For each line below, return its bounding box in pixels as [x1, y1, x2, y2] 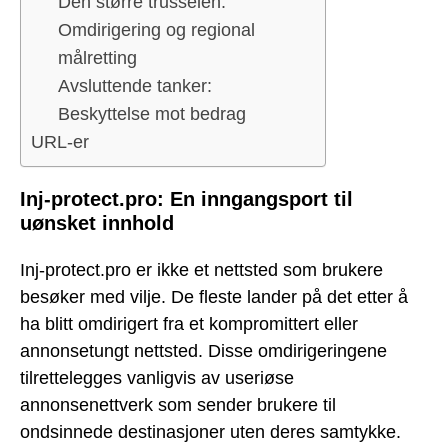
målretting [58, 48, 137, 69]
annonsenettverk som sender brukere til [20, 394, 336, 415]
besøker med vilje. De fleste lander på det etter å [20, 286, 408, 307]
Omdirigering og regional [58, 20, 255, 41]
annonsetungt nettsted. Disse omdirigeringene [20, 340, 387, 361]
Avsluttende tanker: [58, 76, 212, 97]
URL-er [31, 132, 89, 153]
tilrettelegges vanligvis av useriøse [20, 367, 294, 388]
